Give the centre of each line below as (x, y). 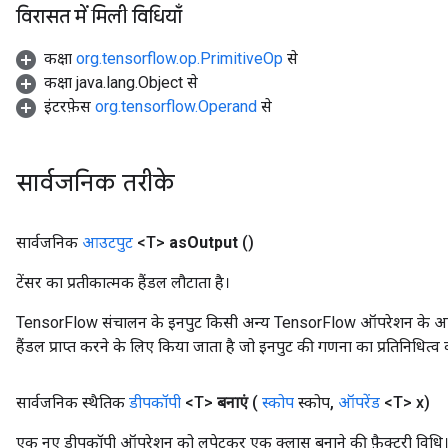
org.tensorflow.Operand (176, 106)
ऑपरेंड (359, 402)
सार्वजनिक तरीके (98, 183)
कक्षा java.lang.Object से (121, 82)
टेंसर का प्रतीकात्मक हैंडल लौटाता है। (123, 282)
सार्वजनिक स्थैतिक (72, 402)
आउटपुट (107, 242)
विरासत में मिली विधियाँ (99, 16)
